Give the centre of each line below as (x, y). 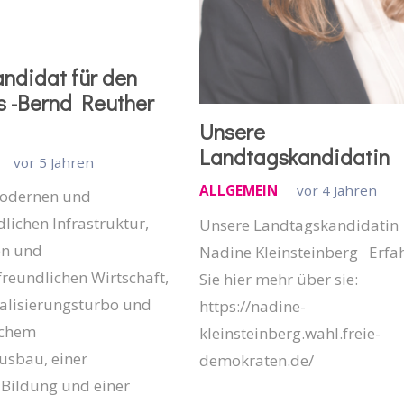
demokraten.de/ (257, 360)
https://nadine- (253, 306)
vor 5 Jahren (54, 162)
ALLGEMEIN (239, 191)
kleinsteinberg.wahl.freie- (290, 333)
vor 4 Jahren (336, 191)
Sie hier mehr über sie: (279, 279)
